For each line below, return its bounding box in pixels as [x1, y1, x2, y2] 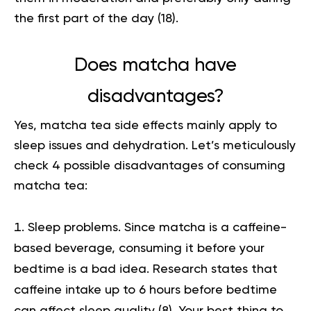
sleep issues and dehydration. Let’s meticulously [14, 140, 296, 153]
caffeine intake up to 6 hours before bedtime [14, 284, 277, 297]
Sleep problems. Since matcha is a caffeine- [28, 221, 287, 235]
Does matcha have [74, 56, 237, 76]
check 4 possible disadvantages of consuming [14, 160, 285, 173]
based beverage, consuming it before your [14, 242, 264, 255]
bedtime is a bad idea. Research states [14, 263, 251, 276]
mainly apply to [183, 119, 277, 133]
